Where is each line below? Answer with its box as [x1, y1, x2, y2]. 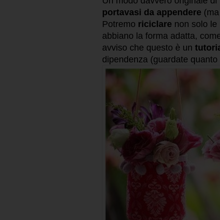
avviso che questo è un [102, 43, 195, 53]
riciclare [138, 19, 174, 29]
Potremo [102, 19, 138, 29]
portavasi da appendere [102, 7, 201, 18]
